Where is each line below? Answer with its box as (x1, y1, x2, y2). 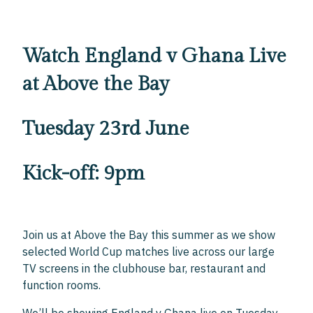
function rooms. (22, 278, 101, 292)
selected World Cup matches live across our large (22, 245, 275, 259)
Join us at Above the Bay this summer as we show (22, 228, 276, 242)
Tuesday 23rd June (22, 117, 190, 140)
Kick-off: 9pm (22, 161, 145, 185)
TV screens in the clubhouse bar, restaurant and (22, 261, 266, 275)
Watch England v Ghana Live (22, 44, 287, 68)
